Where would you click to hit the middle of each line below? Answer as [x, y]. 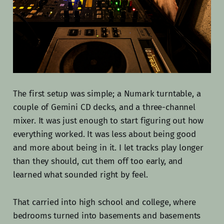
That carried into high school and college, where [104, 202]
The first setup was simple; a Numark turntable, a [107, 93]
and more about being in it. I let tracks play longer [108, 147]
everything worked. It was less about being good [104, 134]
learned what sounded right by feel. [80, 174]
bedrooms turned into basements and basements [107, 215]
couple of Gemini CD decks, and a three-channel [104, 107]
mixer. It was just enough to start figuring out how [108, 120]
